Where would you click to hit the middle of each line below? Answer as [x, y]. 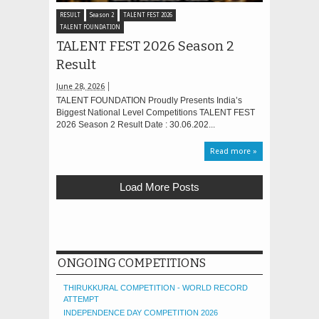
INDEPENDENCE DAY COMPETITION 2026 [141, 312]
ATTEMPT [81, 299]
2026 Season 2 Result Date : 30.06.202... [136, 125]
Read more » [234, 151]
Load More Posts [159, 187]
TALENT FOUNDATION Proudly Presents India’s [149, 100]
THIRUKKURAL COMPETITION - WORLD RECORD [156, 288]
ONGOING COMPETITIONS [132, 263]
